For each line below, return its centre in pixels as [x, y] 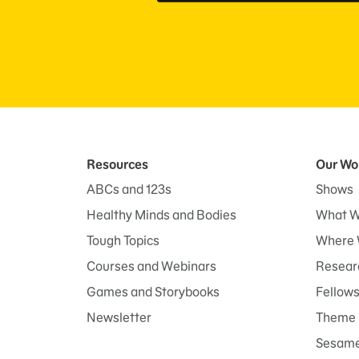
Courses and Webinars [151, 266]
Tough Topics [123, 241]
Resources [117, 165]
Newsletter [119, 318]
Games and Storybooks [153, 292]
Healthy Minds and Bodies [161, 215]
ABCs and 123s [129, 190]
